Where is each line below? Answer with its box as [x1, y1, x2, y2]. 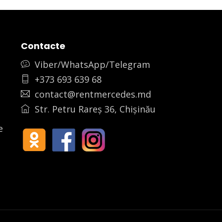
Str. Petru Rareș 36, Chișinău [34, 103, 156, 115]
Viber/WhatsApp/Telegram [34, 58, 150, 70]
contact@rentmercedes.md [34, 88, 151, 100]
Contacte [20, 39, 65, 52]
